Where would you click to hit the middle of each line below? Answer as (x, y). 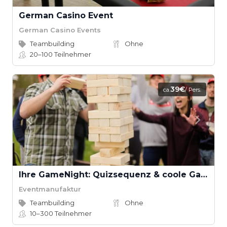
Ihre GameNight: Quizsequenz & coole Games (204, 175)
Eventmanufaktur (50, 189)
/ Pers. (193, 90)
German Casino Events (60, 30)
